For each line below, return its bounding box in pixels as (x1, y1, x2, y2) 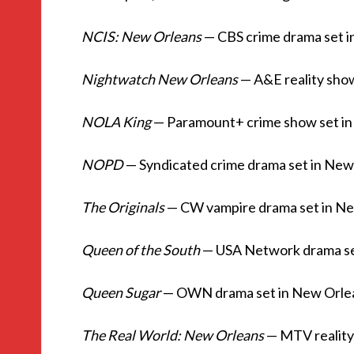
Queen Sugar (81, 284, 160, 301)
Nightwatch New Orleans (81, 70, 238, 88)
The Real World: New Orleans (81, 326, 264, 344)
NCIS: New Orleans (81, 28, 201, 45)
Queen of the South (81, 241, 200, 258)
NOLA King (81, 113, 151, 130)
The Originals (81, 198, 164, 216)
